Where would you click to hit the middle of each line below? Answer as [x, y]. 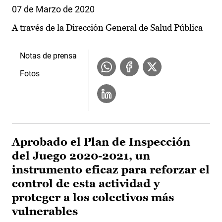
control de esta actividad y [86, 184]
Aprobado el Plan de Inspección [101, 142]
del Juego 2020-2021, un [81, 156]
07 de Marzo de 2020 [53, 9]
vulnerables [45, 212]
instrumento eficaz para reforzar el [111, 170]
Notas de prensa [48, 56]
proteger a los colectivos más [93, 198]
